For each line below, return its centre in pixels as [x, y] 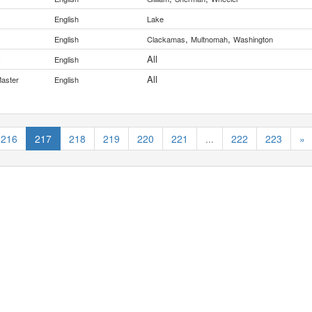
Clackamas [166, 39]
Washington [253, 39]
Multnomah [209, 39]
